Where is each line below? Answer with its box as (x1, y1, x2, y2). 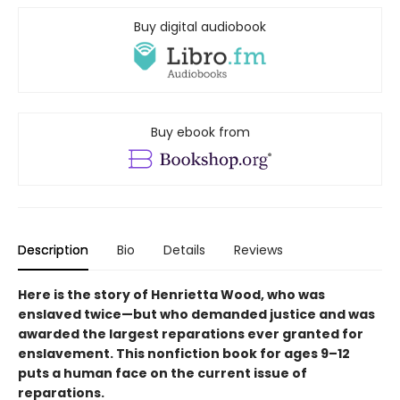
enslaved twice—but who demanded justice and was (18, 305, 375, 324)
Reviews (234, 241, 283, 260)
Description (18, 241, 88, 260)
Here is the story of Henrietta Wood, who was (18, 286, 325, 304)
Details (163, 241, 205, 260)
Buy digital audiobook (134, 18, 266, 36)
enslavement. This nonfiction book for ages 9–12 (18, 345, 350, 363)
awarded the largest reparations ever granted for (18, 325, 363, 344)
